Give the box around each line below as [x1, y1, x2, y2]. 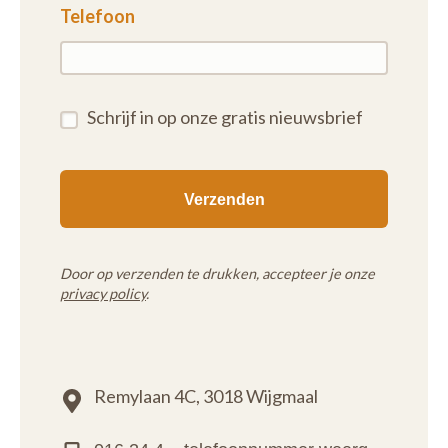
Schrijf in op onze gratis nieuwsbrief [87, 106, 363, 129]
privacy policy [60, 285, 146, 303]
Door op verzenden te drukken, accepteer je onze [60, 265, 375, 283]
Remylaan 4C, [94, 385, 200, 408]
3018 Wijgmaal [203, 385, 318, 408]
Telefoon [60, 5, 135, 28]
